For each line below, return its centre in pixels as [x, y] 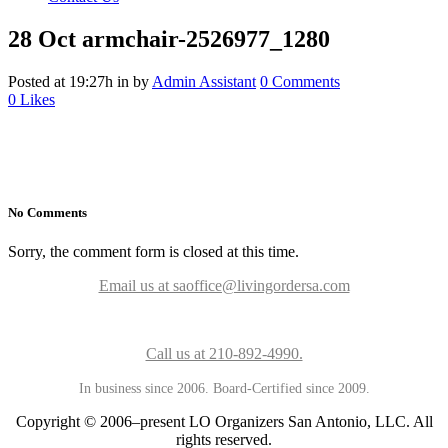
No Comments [47, 212]
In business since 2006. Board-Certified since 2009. [224, 389]
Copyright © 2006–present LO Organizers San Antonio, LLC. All [224, 422]
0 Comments [300, 81]
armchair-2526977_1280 [203, 38]
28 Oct [42, 38]
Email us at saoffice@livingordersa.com [224, 286]
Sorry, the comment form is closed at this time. [153, 252]
